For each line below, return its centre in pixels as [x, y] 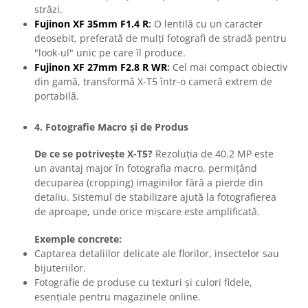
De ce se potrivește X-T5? [93, 154]
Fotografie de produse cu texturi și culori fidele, [143, 283]
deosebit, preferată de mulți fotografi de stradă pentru [161, 38]
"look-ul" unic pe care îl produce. [110, 53]
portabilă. [57, 96]
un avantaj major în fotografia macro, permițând [146, 168]
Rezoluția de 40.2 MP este [213, 154]
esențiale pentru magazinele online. [118, 297]
